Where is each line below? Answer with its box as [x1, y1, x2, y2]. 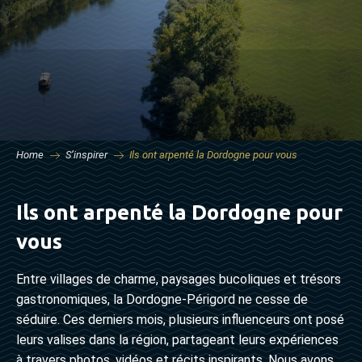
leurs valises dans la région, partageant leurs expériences [16, 331, 339, 347]
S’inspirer [65, 149, 107, 162]
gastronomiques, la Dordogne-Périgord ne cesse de [16, 291, 308, 307]
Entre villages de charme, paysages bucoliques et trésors [16, 271, 341, 287]
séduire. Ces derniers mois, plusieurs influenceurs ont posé [16, 311, 344, 327]
